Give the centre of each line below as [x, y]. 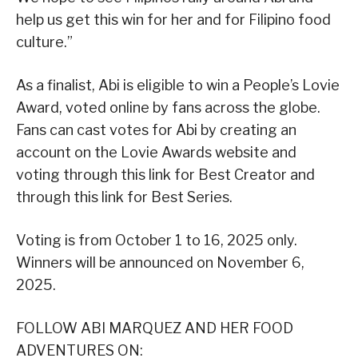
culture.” [44, 42]
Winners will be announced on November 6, [160, 262]
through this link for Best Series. [124, 197]
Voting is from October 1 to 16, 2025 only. [157, 240]
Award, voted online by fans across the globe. [168, 107]
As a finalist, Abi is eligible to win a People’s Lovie [178, 85]
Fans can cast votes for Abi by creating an [156, 129]
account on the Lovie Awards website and [156, 152]
